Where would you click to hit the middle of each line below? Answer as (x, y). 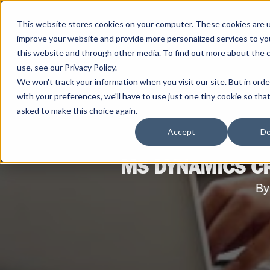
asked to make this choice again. (77, 111)
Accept (181, 132)
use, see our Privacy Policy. (67, 67)
